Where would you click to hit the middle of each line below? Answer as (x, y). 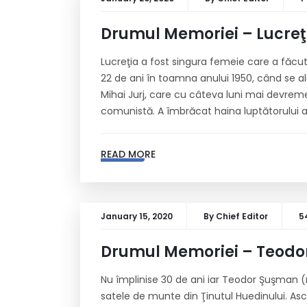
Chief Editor (242, 216)
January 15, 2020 (137, 216)
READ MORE (128, 154)
